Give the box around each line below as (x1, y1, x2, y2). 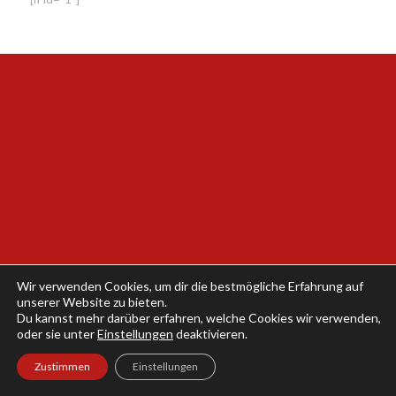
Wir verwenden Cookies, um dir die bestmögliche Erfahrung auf (17, 278, 363, 293)
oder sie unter (17, 326, 97, 341)
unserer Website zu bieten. (17, 294, 167, 309)
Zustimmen (34, 360, 90, 373)
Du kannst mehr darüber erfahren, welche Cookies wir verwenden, (17, 310, 381, 325)
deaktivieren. (173, 326, 247, 341)
